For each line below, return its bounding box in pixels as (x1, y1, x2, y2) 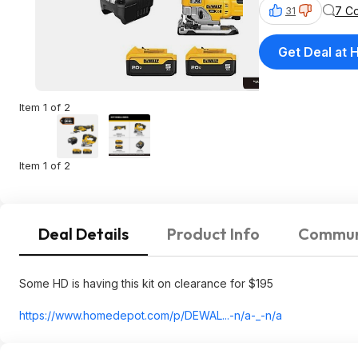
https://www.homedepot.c (19, 308, 153, 322)
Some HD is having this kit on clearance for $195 (19, 276, 273, 290)
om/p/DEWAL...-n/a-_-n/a (153, 308, 282, 322)
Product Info (167, 224, 260, 244)
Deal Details (38, 224, 129, 244)
